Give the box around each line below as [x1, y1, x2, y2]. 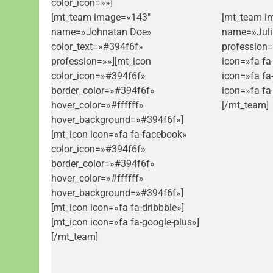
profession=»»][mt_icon [51, 55, 151, 68]
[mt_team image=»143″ [51, 12, 151, 24]
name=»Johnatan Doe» [51, 26, 152, 38]
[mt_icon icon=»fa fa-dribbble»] [51, 202, 184, 214]
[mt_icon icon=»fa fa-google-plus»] [51, 216, 199, 229]
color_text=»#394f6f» [51, 41, 143, 53]
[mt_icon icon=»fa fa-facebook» [51, 129, 187, 141]
